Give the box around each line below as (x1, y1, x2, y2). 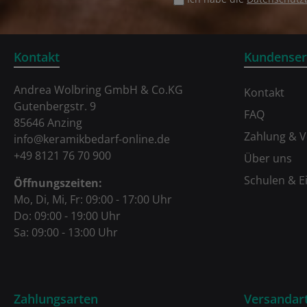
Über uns (244, 151, 292, 167)
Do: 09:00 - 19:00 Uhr (14, 208, 121, 224)
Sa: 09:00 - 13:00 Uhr (14, 225, 118, 241)
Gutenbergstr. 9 (14, 99, 96, 114)
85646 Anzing (14, 115, 82, 131)
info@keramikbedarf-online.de (14, 132, 170, 147)
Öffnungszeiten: (14, 175, 102, 191)
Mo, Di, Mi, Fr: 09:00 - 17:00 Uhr (14, 192, 172, 208)
